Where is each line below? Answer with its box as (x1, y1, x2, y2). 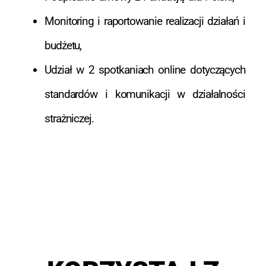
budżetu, (45, 38, 82, 52)
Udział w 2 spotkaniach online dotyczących (45, 62, 245, 77)
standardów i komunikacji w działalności (45, 87, 245, 101)
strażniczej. (45, 111, 94, 125)
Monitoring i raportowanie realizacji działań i (45, 14, 245, 28)
